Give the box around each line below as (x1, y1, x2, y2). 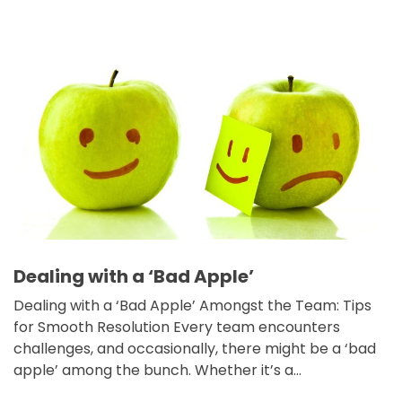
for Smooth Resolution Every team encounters (13, 317, 340, 338)
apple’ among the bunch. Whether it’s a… (13, 360, 301, 381)
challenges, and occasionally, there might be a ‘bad (13, 338, 376, 360)
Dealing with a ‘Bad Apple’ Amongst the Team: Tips (13, 295, 371, 317)
